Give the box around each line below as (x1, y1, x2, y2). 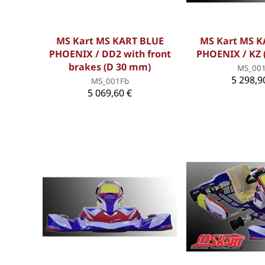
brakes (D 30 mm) (69, 60, 151, 74)
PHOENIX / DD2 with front (49, 47, 171, 61)
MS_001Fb (91, 76, 129, 87)
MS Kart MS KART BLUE (56, 34, 164, 48)
